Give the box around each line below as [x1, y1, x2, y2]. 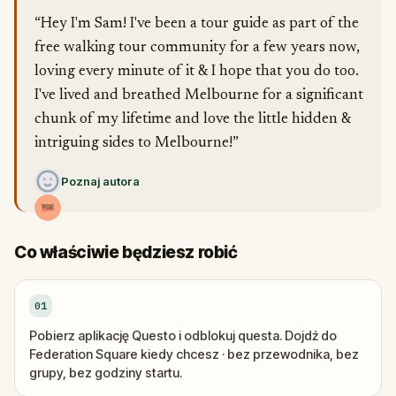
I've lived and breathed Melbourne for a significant [34, 88, 363, 103]
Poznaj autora [61, 174, 140, 188]
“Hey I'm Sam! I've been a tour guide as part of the [34, 17, 359, 32]
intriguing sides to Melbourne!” [34, 136, 239, 151]
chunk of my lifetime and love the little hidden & [34, 112, 351, 127]
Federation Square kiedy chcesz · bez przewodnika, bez [29, 346, 359, 362]
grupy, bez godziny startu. [29, 365, 182, 380]
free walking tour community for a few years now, [34, 41, 360, 56]
